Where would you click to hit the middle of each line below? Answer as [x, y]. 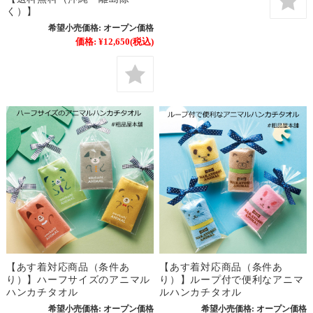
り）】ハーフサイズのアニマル [78, 279]
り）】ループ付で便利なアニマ [232, 279]
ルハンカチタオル [201, 292]
